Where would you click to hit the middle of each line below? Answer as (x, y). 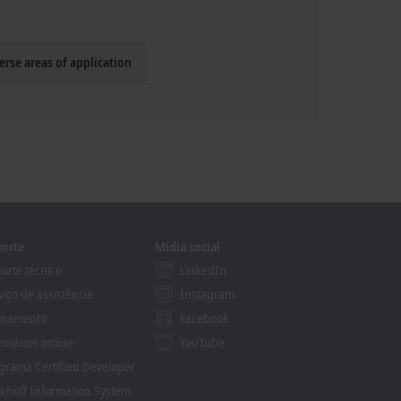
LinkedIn (203, 269)
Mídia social (187, 246)
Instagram (207, 293)
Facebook (204, 317)
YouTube (202, 341)
